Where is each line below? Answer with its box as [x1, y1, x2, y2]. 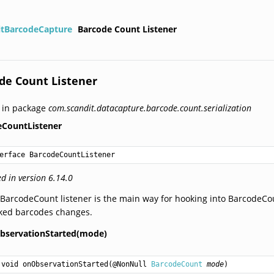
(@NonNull [108, 259, 152, 268]
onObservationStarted [23, 259, 109, 268]
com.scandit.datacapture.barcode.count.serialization [48, 102, 252, 114]
